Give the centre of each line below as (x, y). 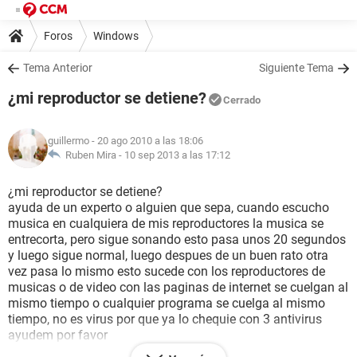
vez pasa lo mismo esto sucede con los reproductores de (167, 271)
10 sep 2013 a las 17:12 (177, 155)
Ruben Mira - (92, 155)
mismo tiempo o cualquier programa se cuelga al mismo (167, 303)
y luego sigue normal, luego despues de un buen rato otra (168, 255)
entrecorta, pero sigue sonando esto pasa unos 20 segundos (177, 239)
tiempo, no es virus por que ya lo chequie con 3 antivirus (165, 319)
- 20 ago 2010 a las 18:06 (146, 141)
